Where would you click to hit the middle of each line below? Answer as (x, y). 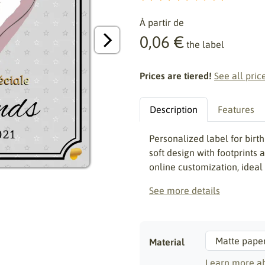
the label (205, 44)
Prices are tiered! (176, 76)
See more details (185, 190)
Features (236, 109)
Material (167, 242)
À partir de (162, 22)
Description (174, 109)
